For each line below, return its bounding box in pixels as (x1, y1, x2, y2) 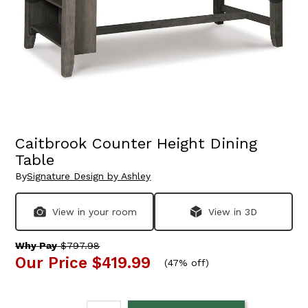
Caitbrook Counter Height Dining (15, 134, 258, 152)
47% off (168, 257, 206, 269)
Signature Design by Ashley (27, 170, 151, 182)
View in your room (52, 206, 137, 218)
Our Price (15, 254, 88, 272)
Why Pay (15, 240, 58, 252)
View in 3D (208, 206, 258, 218)
